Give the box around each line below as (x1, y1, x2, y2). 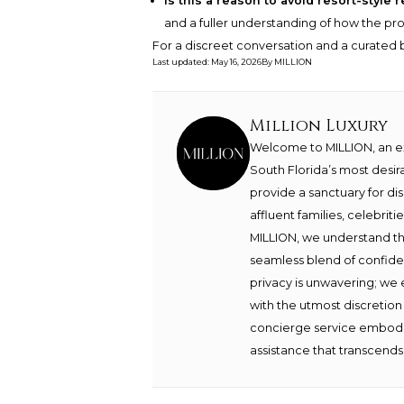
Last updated (151, 57, 207, 68)
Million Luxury (250, 115, 389, 138)
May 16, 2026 (210, 57, 262, 68)
